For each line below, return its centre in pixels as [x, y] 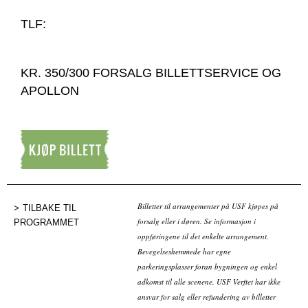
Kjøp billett [39, 176]
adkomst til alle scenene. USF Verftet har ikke [209, 281]
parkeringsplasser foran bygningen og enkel [207, 266]
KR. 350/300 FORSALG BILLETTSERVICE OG [151, 73]
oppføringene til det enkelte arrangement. [203, 236]
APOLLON [50, 90]
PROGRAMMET [46, 223]
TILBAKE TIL [49, 208]
